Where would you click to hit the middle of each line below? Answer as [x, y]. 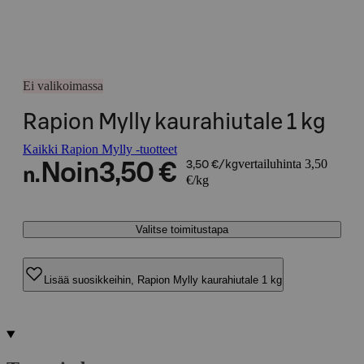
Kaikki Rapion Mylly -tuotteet [100, 149]
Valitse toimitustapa [182, 230]
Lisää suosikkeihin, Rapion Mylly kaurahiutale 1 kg [163, 279]
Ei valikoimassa [63, 86]
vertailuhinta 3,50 [282, 164]
